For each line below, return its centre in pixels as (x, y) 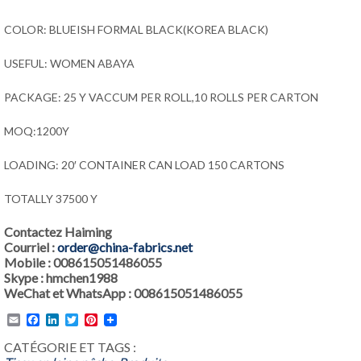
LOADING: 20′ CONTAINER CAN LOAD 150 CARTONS (144, 164)
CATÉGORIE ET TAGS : (70, 346)
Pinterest (123, 319)
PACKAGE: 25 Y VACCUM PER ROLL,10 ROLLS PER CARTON (161, 97)
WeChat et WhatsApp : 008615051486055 (123, 293)
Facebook (68, 319)
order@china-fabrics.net (125, 247)
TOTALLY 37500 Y (51, 198)
